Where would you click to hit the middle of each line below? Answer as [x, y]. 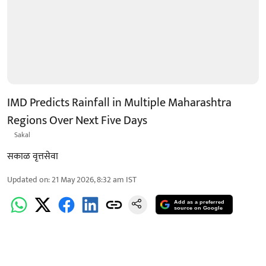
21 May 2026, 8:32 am [88, 179]
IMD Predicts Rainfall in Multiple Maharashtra [119, 102]
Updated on [28, 179]
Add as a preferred [199, 202]
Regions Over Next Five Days [77, 120]
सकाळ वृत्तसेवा [33, 156]
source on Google [199, 208]
